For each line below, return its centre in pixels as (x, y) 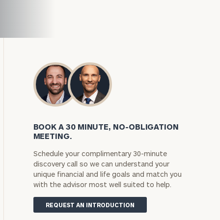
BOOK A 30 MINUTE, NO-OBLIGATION (106, 126)
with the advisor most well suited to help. (102, 184)
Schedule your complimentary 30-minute (100, 153)
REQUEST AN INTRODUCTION (90, 205)
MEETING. (53, 136)
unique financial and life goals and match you (107, 174)
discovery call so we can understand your (101, 164)
